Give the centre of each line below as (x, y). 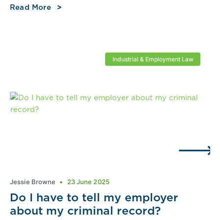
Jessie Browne (34, 182)
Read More (30, 7)
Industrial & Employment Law (153, 59)
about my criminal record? (85, 211)
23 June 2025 (87, 182)
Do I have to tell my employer (94, 197)
